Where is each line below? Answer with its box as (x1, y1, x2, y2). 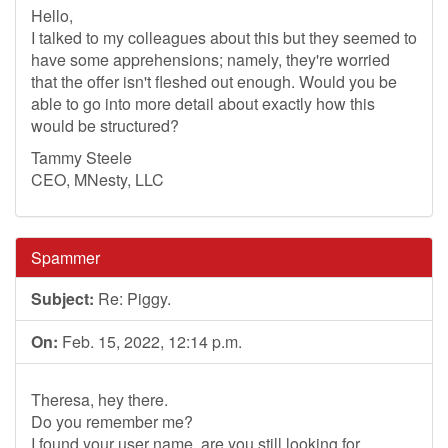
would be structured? (31, 114, 179, 137)
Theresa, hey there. (31, 388, 168, 411)
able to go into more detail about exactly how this (31, 92, 375, 115)
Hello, (31, 4, 73, 27)
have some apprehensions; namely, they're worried (31, 48, 390, 71)
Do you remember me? (31, 410, 193, 433)
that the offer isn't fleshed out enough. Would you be (31, 70, 397, 93)
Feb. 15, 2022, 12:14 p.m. (58, 330, 242, 353)
